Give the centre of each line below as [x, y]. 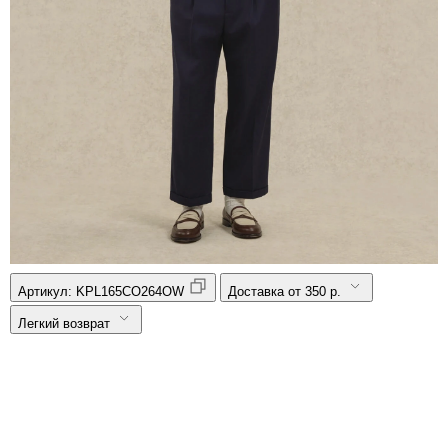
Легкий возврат [64, 323]
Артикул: [47, 291]
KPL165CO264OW [130, 291]
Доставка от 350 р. [284, 291]
